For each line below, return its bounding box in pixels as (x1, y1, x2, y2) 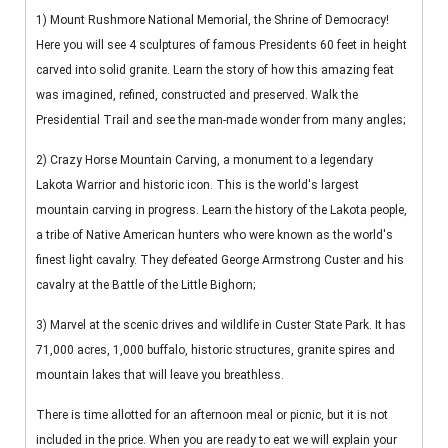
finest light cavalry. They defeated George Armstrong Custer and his (36, 253, 404, 268)
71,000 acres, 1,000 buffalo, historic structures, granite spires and (36, 343, 395, 358)
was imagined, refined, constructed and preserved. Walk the (36, 88, 358, 103)
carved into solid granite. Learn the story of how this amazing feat (36, 63, 394, 78)
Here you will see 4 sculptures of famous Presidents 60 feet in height (36, 38, 407, 53)
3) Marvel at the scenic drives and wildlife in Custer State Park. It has (36, 318, 406, 333)
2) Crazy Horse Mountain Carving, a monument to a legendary (36, 153, 373, 168)
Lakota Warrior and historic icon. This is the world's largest (36, 178, 359, 193)
